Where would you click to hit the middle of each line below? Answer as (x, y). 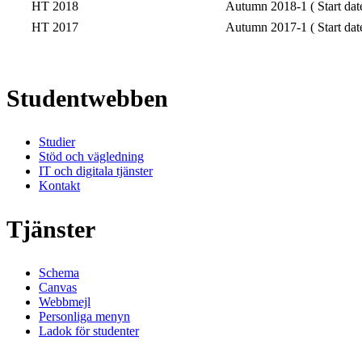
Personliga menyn (84, 316)
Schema (59, 272)
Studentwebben (87, 99)
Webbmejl (65, 301)
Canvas (58, 287)
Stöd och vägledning (91, 156)
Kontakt (59, 185)
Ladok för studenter (89, 330)
